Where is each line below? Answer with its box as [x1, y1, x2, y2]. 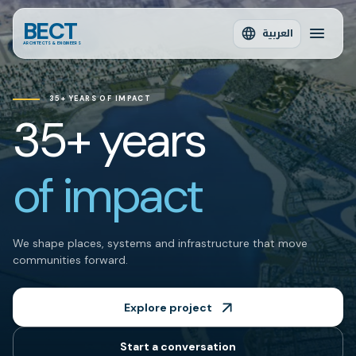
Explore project [123, 300, 212, 315]
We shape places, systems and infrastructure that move [13, 236, 308, 250]
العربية [262, 26, 293, 40]
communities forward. [13, 253, 128, 267]
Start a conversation [120, 339, 236, 354]
